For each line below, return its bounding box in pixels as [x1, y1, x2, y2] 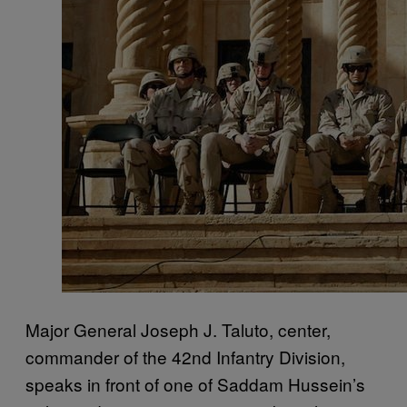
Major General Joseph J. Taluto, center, [25, 316, 331, 342]
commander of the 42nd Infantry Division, [25, 343, 345, 369]
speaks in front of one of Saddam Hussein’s [25, 371, 365, 396]
